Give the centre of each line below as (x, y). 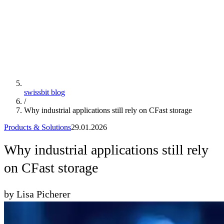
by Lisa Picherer (37, 194)
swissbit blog (44, 92)
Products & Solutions (37, 127)
